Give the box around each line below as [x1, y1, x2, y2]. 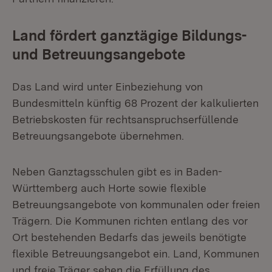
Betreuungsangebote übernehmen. [12, 129, 184, 142]
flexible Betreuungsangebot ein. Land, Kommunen [12, 247, 259, 260]
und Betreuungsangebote [12, 46, 185, 63]
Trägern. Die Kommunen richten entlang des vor [12, 214, 248, 227]
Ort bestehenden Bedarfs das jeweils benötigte [12, 231, 246, 243]
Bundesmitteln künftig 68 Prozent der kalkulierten [12, 97, 259, 109]
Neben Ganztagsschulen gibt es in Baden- [12, 165, 222, 178]
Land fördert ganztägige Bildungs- [12, 27, 246, 44]
